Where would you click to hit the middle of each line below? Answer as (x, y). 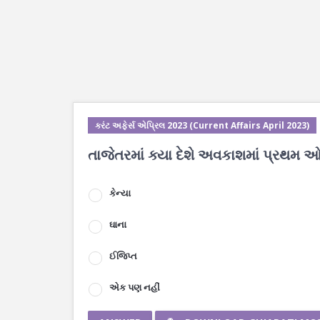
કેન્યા (120, 193)
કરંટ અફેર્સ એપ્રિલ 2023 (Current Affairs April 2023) (202, 125)
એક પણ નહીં (135, 287)
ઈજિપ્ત (123, 256)
